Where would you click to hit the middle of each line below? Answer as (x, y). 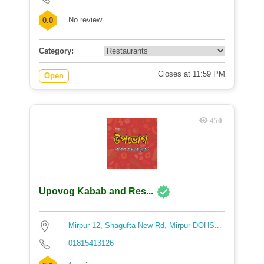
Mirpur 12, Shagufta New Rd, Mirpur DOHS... (145, 225)
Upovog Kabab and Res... (96, 192)
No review (85, 20)
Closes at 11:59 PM (192, 74)
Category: (56, 51)
